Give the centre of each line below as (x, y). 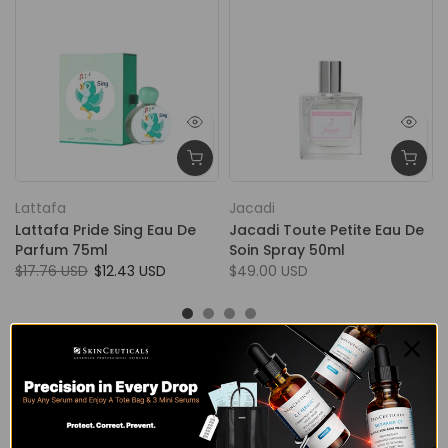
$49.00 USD (268, 271)
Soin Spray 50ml (287, 250)
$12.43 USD (130, 271)
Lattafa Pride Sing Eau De (105, 230)
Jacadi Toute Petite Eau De (326, 230)
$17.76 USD (51, 271)
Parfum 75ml (61, 250)
